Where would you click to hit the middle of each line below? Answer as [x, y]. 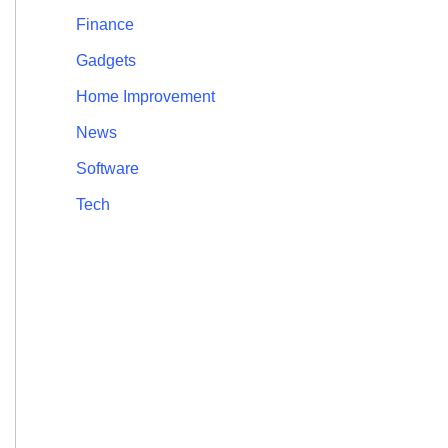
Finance [105, 25]
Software [107, 169]
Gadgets [106, 61]
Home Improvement [145, 97]
